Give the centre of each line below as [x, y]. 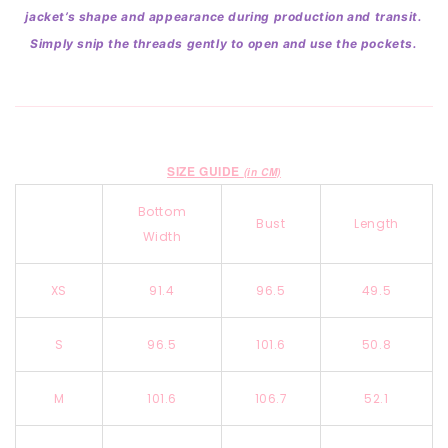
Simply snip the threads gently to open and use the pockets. [224, 43]
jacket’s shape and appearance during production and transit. [224, 16]
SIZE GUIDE [205, 170]
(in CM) [262, 171]
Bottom [162, 211]
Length [376, 223]
